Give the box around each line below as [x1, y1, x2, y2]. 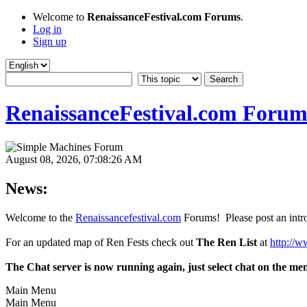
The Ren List [196, 236, 257, 248]
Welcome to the [5, 211, 75, 223]
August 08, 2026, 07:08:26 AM [5, 153, 142, 165]
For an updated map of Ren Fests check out [5, 236, 196, 248]
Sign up [33, 36, 66, 47]
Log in [33, 23, 62, 35]
